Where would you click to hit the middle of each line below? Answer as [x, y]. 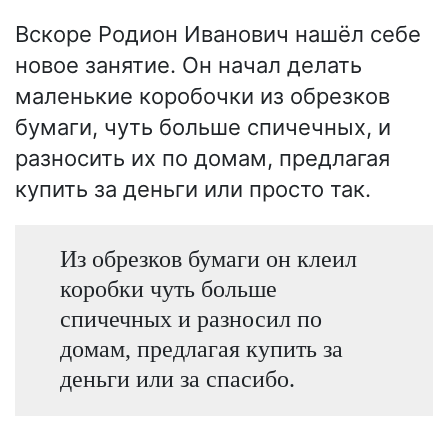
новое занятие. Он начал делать [188, 64]
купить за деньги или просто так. [193, 188]
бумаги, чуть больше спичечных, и [203, 126]
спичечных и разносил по [190, 318]
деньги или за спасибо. [177, 378]
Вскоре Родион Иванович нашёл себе [218, 33]
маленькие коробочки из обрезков [202, 95]
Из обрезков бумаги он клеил [208, 258]
